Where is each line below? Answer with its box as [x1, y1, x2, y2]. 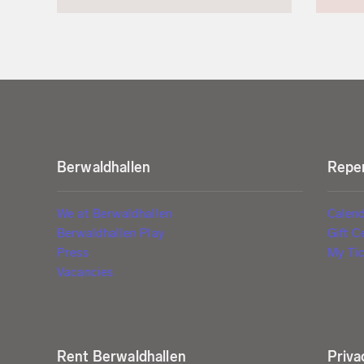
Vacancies [57, 263, 114, 279]
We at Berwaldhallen [57, 205, 173, 221]
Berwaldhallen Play [57, 224, 165, 240]
